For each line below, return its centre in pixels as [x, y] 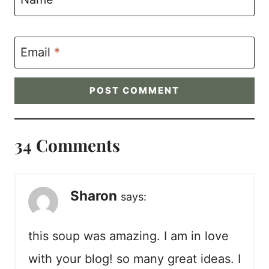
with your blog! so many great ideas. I [134, 259]
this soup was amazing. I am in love [128, 236]
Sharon [94, 196]
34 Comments [67, 145]
